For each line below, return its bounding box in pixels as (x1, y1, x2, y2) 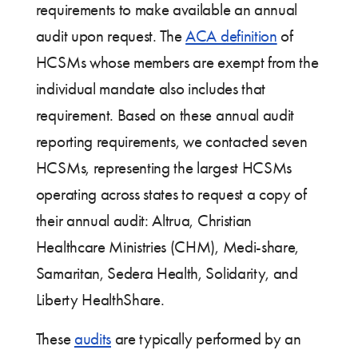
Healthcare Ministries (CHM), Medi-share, (35, 237, 299, 257)
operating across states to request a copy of (35, 185, 307, 205)
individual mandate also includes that (35, 79, 265, 99)
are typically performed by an (110, 329, 301, 349)
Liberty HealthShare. (35, 290, 165, 310)
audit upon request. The (35, 26, 186, 46)
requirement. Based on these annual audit (35, 105, 294, 125)
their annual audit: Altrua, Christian (35, 211, 252, 231)
